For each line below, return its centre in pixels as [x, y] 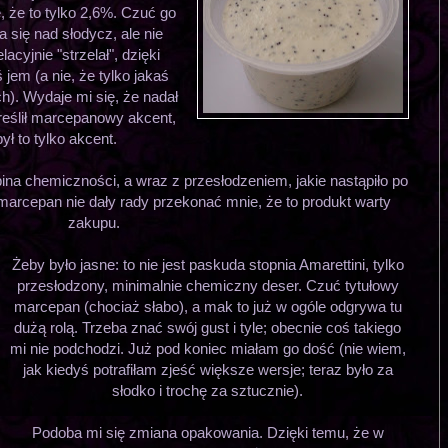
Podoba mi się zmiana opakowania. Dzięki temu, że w [207, 432]
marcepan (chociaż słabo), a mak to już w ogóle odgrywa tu [207, 306]
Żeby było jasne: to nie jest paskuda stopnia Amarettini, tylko [207, 264]
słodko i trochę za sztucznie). [208, 390]
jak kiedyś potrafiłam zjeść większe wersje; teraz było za [207, 369]
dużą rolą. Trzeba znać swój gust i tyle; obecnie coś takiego [208, 327]
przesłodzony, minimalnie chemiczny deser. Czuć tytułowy [207, 285]
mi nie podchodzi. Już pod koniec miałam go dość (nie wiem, [207, 348]
